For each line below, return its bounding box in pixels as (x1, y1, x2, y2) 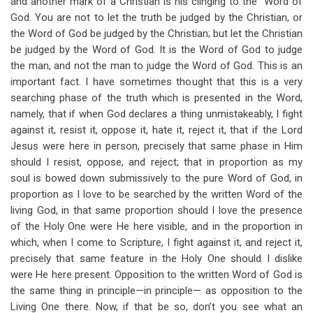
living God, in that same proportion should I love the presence (10, 204, 303, 217)
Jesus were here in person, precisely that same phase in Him (10, 140, 303, 152)
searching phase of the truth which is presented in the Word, (10, 92, 303, 104)
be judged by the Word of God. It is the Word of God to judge (10, 43, 303, 56)
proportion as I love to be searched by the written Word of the (10, 188, 303, 201)
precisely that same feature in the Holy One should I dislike (10, 252, 303, 265)
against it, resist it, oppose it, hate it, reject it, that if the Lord (10, 124, 303, 136)
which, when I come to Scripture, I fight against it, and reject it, (10, 236, 303, 249)
